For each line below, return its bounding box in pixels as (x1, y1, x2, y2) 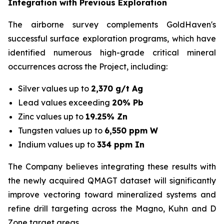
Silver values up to (18, 83, 91, 93)
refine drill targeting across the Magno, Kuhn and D (8, 203, 216, 213)
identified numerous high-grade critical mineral (8, 47, 216, 57)
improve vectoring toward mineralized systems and (8, 189, 216, 199)
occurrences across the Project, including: (8, 61, 167, 71)
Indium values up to (18, 139, 97, 149)
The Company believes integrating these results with (8, 161, 216, 171)
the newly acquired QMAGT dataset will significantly (8, 175, 216, 185)
